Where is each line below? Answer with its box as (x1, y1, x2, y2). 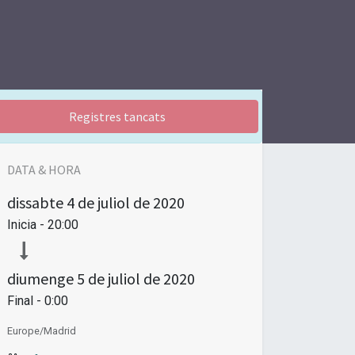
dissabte (7, 192, 63, 212)
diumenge (7, 268, 74, 288)
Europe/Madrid (7, 324, 76, 337)
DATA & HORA (7, 161, 81, 177)
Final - (7, 292, 44, 308)
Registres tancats (69, 108, 166, 124)
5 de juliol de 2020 (77, 268, 195, 288)
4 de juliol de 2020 (67, 192, 185, 212)
